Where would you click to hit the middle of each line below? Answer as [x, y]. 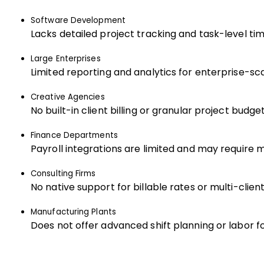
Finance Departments [74, 135]
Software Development [78, 20]
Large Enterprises [66, 59]
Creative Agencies [68, 97]
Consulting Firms [63, 174]
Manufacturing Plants [73, 212]
